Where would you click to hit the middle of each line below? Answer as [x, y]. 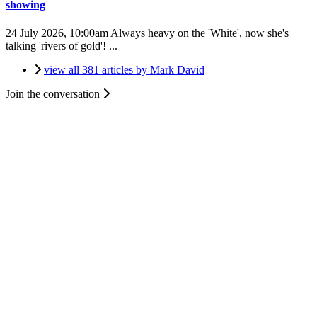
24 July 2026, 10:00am [57, 33]
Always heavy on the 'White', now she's [198, 33]
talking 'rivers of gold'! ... [63, 45]
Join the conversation [54, 93]
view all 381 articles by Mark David [124, 69]
